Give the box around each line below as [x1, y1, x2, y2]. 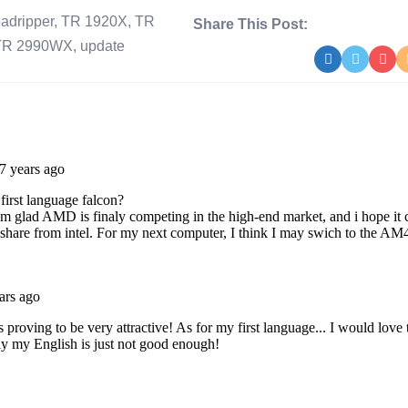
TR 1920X [61, 14, 127, 29]
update [80, 38, 125, 54]
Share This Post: [192, 16, 308, 32]
